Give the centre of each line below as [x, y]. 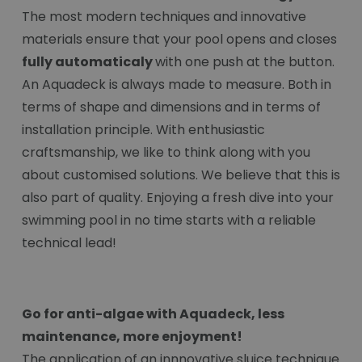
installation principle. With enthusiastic [143, 130]
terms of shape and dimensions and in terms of [171, 107]
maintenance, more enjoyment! [133, 337]
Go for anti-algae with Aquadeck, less [153, 314]
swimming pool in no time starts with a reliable [169, 221]
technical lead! [71, 243]
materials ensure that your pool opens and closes [179, 40]
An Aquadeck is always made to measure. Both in [177, 85]
